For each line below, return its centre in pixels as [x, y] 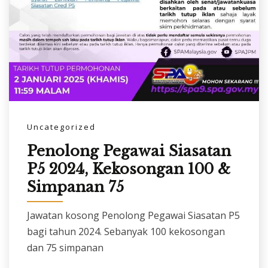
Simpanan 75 [75, 187]
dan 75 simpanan [65, 248]
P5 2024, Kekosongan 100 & [129, 169]
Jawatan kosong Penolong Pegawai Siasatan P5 [133, 216]
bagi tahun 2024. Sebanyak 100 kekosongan [126, 232]
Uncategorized [61, 127]
